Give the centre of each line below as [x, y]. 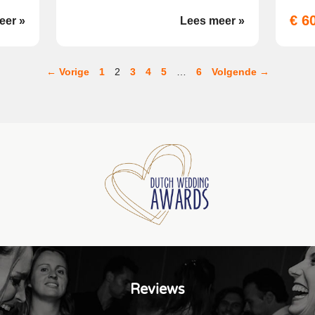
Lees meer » [212, 21]
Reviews [157, 290]
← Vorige [67, 72]
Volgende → [240, 72]
